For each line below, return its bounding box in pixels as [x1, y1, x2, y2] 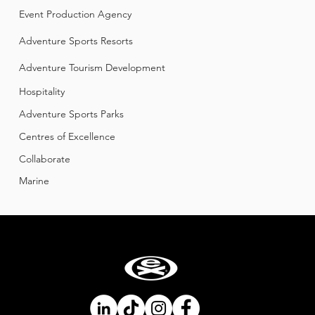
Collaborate [19, 153, 70, 165]
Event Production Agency [19, 8, 131, 20]
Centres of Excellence [19, 130, 115, 143]
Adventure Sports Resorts [19, 34, 133, 47]
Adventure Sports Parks [19, 108, 127, 120]
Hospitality [19, 85, 65, 98]
